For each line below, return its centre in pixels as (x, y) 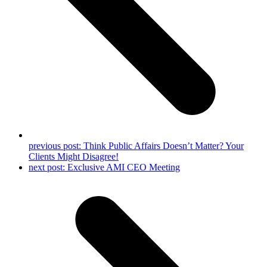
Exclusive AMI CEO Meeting (124, 167)
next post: (48, 167)
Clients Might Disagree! (74, 156)
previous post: (56, 146)
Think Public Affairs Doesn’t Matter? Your (164, 146)
